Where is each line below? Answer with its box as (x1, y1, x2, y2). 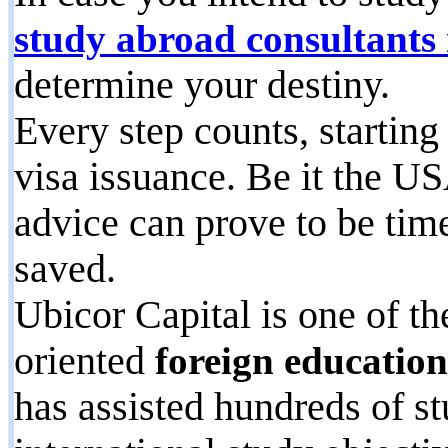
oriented (14, 338, 155, 383)
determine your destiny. (14, 62, 390, 107)
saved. (14, 246, 116, 291)
